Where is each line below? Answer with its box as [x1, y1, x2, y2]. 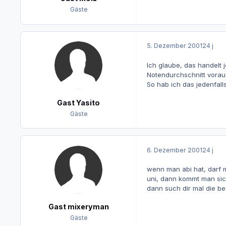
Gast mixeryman [48, 202, 109, 211]
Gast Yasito [57, 98, 100, 107]
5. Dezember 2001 [146, 42, 202, 50]
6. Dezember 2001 [146, 146, 202, 154]
